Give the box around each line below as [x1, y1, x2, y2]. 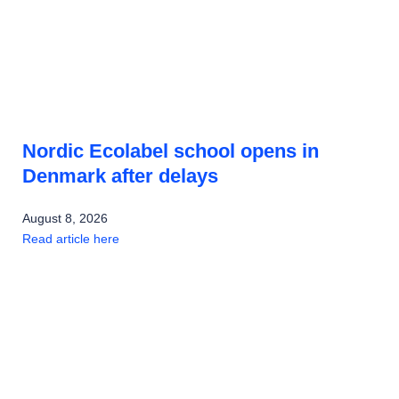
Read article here [22, 232, 119, 247]
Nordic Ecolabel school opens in [22, 140, 319, 163]
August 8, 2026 [22, 211, 108, 226]
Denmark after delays [22, 165, 218, 188]
